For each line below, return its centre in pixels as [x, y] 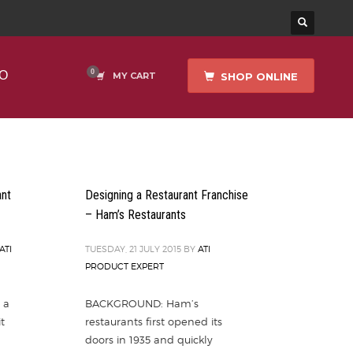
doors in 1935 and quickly [149, 340]
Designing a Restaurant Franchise [167, 195]
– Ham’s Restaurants [136, 215]
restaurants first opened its [154, 321]
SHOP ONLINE [259, 76]
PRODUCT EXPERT [124, 266]
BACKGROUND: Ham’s [142, 303]
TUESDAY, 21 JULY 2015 [133, 249]
